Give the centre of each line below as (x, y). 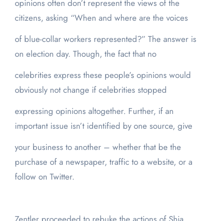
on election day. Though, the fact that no (85, 54)
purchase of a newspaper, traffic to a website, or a (103, 162)
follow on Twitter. (44, 177)
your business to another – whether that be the (98, 147)
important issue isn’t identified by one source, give (103, 126)
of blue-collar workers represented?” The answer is (105, 39)
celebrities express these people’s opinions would (103, 75)
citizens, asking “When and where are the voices (101, 18)
